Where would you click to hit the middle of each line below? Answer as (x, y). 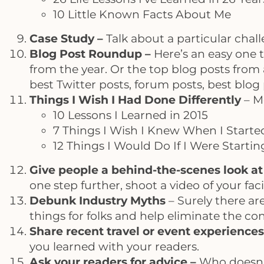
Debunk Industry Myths (98, 201)
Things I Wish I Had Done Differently (135, 100)
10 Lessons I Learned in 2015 (131, 115)
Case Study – (66, 39)
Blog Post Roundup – (90, 54)
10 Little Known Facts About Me (142, 14)
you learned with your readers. (114, 247)
